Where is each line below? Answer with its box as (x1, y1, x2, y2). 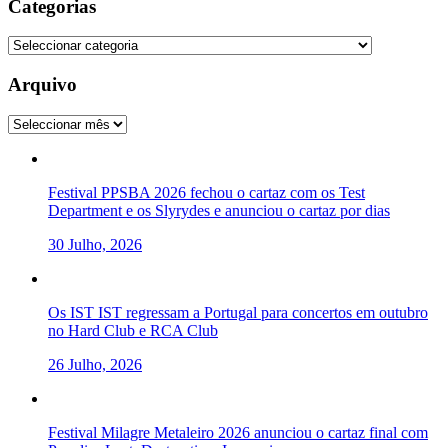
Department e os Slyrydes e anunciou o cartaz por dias (48, 201, 390, 219)
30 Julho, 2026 (48, 235, 142, 253)
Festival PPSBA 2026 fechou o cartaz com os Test (48, 183, 365, 201)
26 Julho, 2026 (48, 355, 142, 373)
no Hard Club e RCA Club (48, 321, 218, 339)
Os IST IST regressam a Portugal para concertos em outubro (48, 303, 428, 321)
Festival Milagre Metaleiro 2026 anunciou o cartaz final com (48, 423, 428, 441)
